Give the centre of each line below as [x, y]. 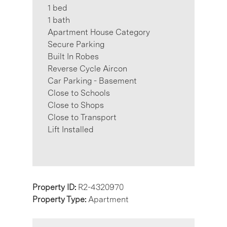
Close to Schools [79, 93]
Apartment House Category [99, 32]
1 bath [59, 20]
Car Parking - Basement [92, 81]
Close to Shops [76, 105]
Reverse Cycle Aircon [87, 68]
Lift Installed [71, 129]
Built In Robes [73, 56]
